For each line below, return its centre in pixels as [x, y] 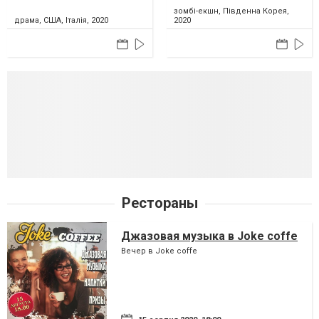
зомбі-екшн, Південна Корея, [231, 11]
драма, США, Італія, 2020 [61, 20]
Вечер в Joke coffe [159, 251]
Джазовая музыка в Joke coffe [209, 236]
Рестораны [159, 203]
